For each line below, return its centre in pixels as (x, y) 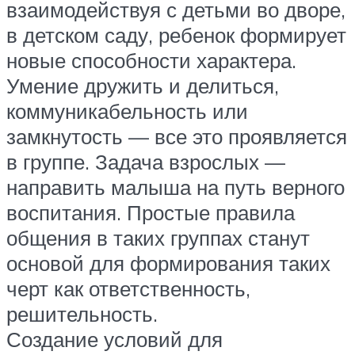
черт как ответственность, (128, 288)
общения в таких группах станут (158, 237)
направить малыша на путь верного (176, 187)
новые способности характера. (151, 60)
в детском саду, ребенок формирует (176, 34)
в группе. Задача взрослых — (146, 161)
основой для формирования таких (168, 263)
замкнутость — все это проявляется (177, 136)
